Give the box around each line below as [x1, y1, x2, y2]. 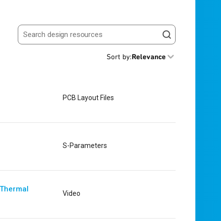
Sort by [107, 52, 130, 61]
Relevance [132, 52, 166, 61]
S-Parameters [62, 141, 107, 149]
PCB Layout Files [62, 93, 114, 102]
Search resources [17, 34, 78, 43]
